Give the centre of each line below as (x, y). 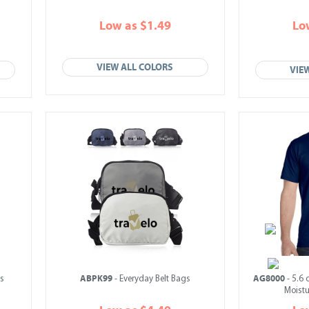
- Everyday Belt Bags (151, 279)
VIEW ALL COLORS (135, 67)
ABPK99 (96, 279)
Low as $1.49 (135, 26)
